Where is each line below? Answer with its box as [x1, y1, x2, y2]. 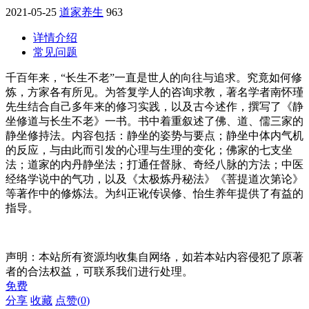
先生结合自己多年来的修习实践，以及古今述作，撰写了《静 [6, 100, 303, 112]
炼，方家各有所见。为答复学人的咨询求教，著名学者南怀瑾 [6, 86, 303, 98]
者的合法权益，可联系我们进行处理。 [6, 265, 193, 277]
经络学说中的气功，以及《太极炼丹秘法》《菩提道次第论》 [6, 172, 303, 185]
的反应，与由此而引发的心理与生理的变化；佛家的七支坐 [6, 143, 292, 156]
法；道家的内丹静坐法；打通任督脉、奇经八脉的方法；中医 [6, 158, 303, 170]
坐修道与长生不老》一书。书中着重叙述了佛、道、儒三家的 [6, 114, 303, 127]
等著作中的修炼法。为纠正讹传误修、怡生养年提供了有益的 [6, 187, 303, 199]
